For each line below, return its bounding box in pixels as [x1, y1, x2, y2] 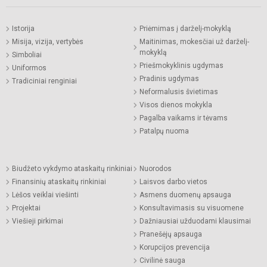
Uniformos [12, 64, 46, 73]
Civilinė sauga [139, 256, 185, 265]
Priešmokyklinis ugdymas [139, 61, 223, 70]
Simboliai [12, 51, 42, 60]
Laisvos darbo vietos [139, 178, 207, 187]
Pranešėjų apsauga [139, 230, 202, 239]
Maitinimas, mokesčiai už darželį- [139, 38, 249, 46]
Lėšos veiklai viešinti [12, 191, 79, 200]
